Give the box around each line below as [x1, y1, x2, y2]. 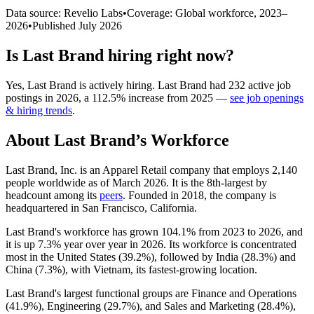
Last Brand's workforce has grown [6, 225, 161, 238]
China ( [6, 263, 39, 275]
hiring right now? [104, 46, 234, 64]
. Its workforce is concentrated [163, 238, 296, 250]
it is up [6, 238, 38, 250]
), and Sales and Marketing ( [136, 299, 261, 312]
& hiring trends [6, 104, 72, 116]
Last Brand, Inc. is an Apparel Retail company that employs [6, 163, 272, 176]
